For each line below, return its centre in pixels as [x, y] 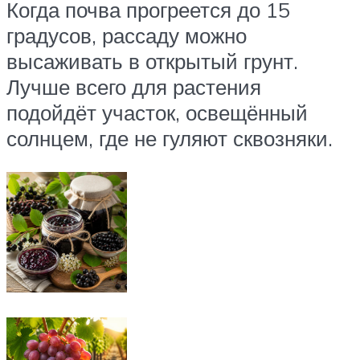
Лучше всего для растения [134, 86]
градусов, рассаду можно [127, 35]
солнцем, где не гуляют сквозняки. [170, 138]
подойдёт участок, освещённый [157, 112]
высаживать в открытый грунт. [152, 61]
